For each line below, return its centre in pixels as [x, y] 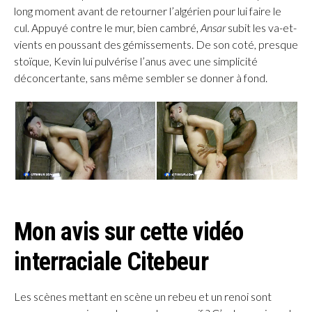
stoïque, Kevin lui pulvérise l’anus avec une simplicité [136, 61]
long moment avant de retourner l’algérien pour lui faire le [148, 11]
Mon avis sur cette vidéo [129, 232]
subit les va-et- [261, 28]
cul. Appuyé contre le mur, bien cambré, [107, 28]
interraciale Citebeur [111, 262]
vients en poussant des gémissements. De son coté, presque [156, 45]
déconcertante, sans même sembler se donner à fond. [141, 78]
